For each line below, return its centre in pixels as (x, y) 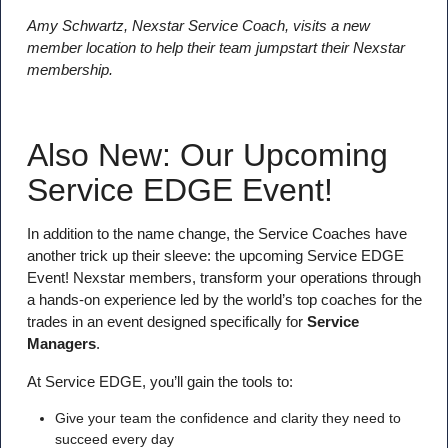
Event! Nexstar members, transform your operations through (223, 278)
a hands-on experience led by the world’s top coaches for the (224, 300)
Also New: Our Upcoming (207, 155)
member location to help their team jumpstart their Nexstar (215, 48)
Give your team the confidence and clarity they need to (227, 417)
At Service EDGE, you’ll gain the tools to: (159, 381)
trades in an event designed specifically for (166, 322)
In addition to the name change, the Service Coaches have (216, 234)
